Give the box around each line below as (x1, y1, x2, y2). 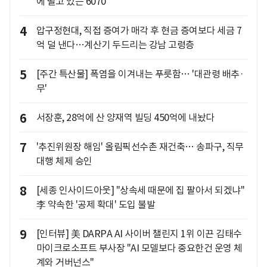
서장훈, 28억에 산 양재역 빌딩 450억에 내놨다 (36, 111, 215, 123)
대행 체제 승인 (36, 154, 92, 167)
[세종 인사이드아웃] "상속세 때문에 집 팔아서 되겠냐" (36, 184, 244, 196)
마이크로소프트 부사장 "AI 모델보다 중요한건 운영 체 (36, 241, 243, 254)
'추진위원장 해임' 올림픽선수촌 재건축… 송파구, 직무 (36, 140, 244, 153)
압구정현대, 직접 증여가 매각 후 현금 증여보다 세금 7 (36, 24, 241, 36)
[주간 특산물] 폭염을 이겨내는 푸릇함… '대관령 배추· (36, 67, 244, 80)
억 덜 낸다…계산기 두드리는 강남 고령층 (36, 38, 194, 51)
